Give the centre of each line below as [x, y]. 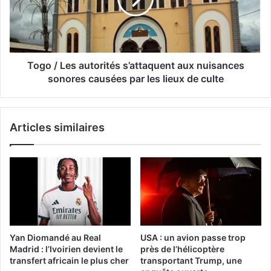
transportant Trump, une [191, 261]
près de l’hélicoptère [182, 249]
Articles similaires [57, 128]
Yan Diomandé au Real [55, 238]
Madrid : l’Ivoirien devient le [66, 249]
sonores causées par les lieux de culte [135, 79]
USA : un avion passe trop [193, 238]
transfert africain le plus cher [69, 261]
